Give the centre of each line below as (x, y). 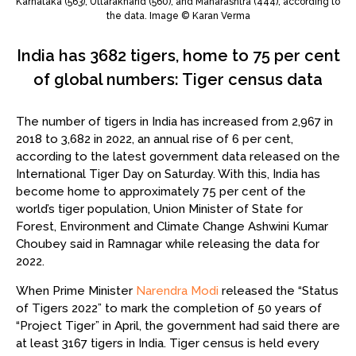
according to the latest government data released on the (178, 156)
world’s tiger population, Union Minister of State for (159, 209)
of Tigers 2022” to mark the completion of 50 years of (169, 308)
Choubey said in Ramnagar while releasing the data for (168, 244)
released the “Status (279, 290)
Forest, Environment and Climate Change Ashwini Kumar (172, 226)
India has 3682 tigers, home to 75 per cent (178, 56)
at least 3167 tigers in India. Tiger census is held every (168, 343)
